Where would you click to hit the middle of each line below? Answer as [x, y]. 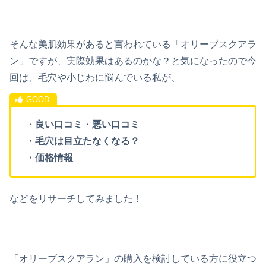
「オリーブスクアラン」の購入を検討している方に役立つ [133, 258]
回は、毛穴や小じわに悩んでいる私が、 [95, 77]
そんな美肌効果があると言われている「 [95, 44]
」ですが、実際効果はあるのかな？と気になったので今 [138, 61]
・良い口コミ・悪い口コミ [83, 124]
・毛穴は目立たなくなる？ [83, 141]
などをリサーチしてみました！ [76, 199]
